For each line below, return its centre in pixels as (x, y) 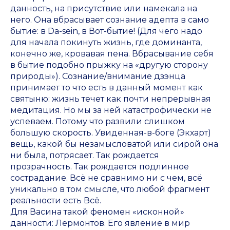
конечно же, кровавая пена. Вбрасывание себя (112, 54)
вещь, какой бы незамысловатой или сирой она (114, 144)
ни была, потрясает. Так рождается (85, 156)
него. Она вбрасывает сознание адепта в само (110, 20)
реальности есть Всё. (56, 201)
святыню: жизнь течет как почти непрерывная (111, 99)
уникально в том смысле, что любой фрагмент (110, 189)
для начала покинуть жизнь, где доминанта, (106, 43)
